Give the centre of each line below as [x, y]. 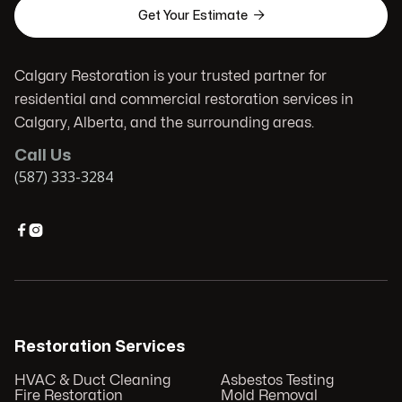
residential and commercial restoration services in [184, 100]
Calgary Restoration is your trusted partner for [170, 77]
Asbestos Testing [277, 381]
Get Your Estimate [192, 16]
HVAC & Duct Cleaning [92, 381]
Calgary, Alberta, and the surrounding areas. [164, 123]
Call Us [43, 156]
